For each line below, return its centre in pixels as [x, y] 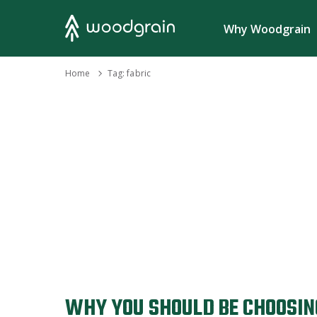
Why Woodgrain [267, 29]
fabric [139, 73]
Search [179, 28]
